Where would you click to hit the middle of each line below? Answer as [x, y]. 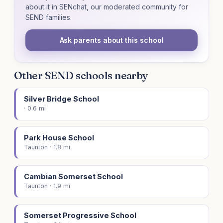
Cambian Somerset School [73, 177]
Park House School [59, 138]
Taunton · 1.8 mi [47, 147]
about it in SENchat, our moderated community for [107, 7]
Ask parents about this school [111, 40]
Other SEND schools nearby [81, 75]
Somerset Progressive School [80, 216]
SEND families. [49, 17]
